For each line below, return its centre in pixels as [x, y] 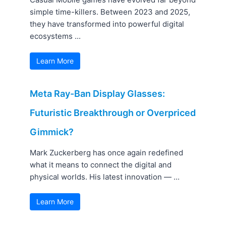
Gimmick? [52, 132]
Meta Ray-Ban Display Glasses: [98, 94]
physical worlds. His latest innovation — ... [105, 177]
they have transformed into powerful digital [107, 24]
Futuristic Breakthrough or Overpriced [113, 113]
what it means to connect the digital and [101, 165]
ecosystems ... [55, 36]
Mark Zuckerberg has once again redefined [107, 153]
